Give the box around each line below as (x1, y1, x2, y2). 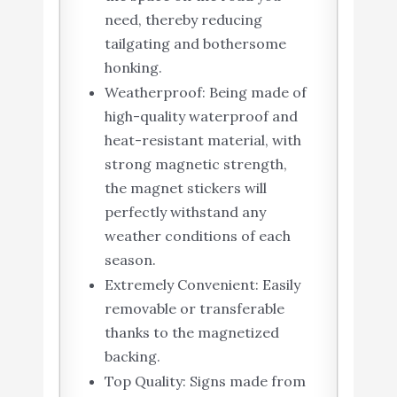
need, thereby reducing (104, 11, 262, 29)
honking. (104, 58, 162, 77)
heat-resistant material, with (104, 131, 301, 150)
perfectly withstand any (104, 203, 266, 222)
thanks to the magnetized (104, 323, 279, 342)
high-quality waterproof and (104, 107, 298, 126)
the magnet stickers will (104, 179, 267, 198)
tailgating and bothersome (104, 35, 286, 53)
